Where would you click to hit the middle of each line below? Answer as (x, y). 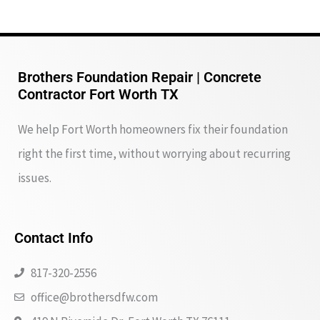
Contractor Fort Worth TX (98, 94)
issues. (35, 178)
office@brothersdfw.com (94, 297)
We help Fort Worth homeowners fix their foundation (153, 129)
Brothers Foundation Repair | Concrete (140, 77)
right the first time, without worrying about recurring (154, 154)
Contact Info (54, 238)
